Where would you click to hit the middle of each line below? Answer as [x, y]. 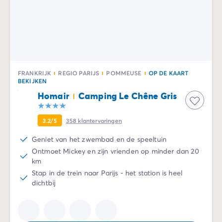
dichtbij [44, 183]
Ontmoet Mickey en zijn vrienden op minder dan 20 [115, 151]
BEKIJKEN [32, 81]
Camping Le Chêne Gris [128, 96]
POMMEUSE [124, 73]
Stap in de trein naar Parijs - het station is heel [107, 173]
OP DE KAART [168, 73]
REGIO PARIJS [79, 73]
